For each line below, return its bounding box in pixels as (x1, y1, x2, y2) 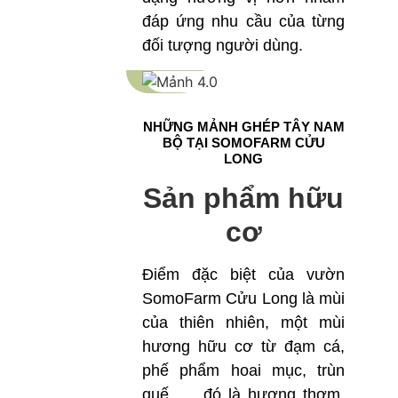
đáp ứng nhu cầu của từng (142, 12, 345, 31)
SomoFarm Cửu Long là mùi (142, 289, 345, 307)
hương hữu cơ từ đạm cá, (142, 337, 345, 355)
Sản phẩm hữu (143, 181, 344, 214)
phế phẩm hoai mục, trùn (142, 361, 345, 379)
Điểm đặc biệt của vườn (142, 265, 345, 283)
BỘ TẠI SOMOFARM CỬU (162, 134, 325, 150)
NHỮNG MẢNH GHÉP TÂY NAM (142, 118, 345, 134)
